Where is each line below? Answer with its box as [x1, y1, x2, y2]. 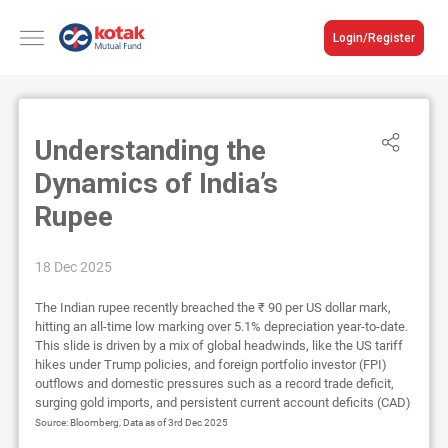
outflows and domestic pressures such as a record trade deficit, [34, 375, 394, 391]
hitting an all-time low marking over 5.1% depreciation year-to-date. [34, 318, 408, 334]
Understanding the [33, 133, 266, 167]
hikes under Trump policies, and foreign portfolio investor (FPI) [34, 356, 387, 372]
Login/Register [333, 30, 415, 45]
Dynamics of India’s [33, 166, 278, 200]
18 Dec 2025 [34, 258, 112, 275]
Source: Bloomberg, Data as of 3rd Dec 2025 [34, 415, 228, 429]
